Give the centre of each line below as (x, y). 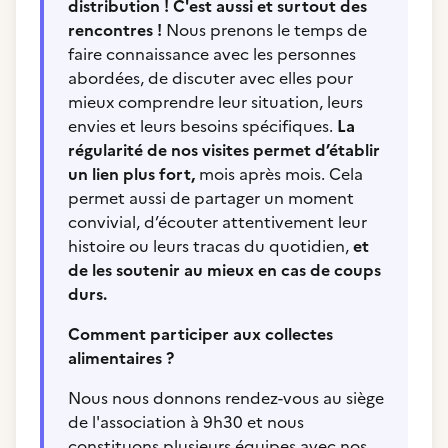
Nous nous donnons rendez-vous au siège (226, 398)
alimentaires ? (121, 358)
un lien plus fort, (131, 174)
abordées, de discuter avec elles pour (210, 78)
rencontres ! (117, 30)
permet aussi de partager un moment (211, 198)
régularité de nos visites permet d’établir (224, 150)
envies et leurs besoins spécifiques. (202, 126)
